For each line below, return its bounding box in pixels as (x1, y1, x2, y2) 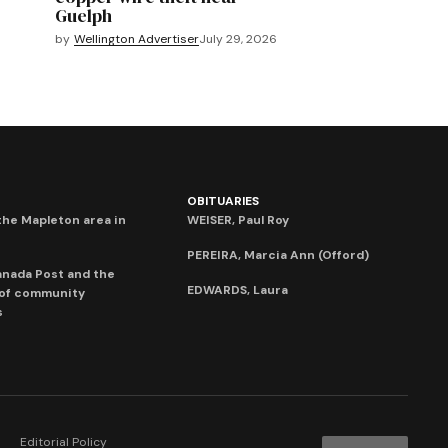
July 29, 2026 (199, 31, 278, 48)
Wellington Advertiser (74, 31, 200, 48)
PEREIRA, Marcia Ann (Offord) (187, 247, 370, 264)
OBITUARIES (187, 193, 259, 210)
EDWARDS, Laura (187, 282, 289, 299)
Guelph (55, 3, 113, 29)
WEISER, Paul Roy (187, 212, 290, 229)
